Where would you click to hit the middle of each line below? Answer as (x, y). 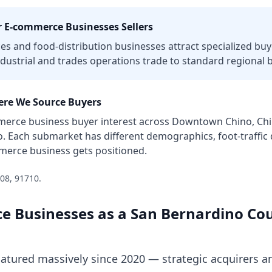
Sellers (136, 27)
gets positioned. (109, 151)
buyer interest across (119, 121)
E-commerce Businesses (62, 27)
